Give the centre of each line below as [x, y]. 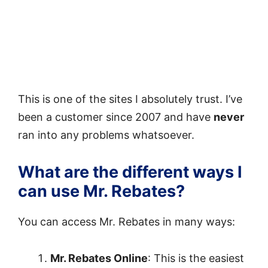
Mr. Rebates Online [99, 258]
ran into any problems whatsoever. [106, 135]
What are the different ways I [130, 172]
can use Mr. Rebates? [101, 191]
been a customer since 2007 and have [116, 117]
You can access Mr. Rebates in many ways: [127, 221]
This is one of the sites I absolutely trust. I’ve [130, 99]
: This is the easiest [196, 258]
